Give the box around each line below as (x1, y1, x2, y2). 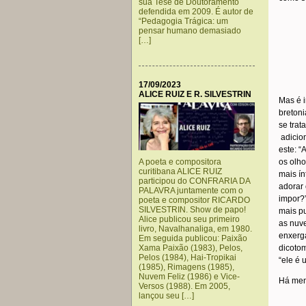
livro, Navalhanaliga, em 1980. (139, 224, 252, 234)
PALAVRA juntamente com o (139, 186, 243, 195)
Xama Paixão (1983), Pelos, (139, 243, 242, 253)
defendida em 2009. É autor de (139, 7, 253, 16)
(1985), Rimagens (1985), (139, 262, 234, 272)
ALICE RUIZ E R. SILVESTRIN (139, 89, 251, 99)
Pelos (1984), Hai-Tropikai (139, 253, 236, 262)
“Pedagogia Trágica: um (139, 16, 228, 26)
